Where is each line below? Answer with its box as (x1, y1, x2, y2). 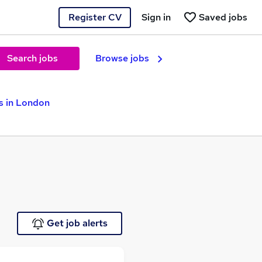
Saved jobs (199, 11, 247, 23)
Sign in (142, 11, 171, 23)
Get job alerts (46, 217, 108, 229)
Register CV (68, 11, 122, 23)
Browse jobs (95, 52, 149, 64)
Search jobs (6, 52, 58, 64)
